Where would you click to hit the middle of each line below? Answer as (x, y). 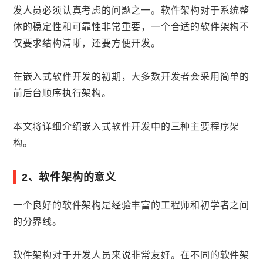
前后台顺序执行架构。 (62, 94)
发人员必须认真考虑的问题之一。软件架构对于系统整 (131, 11)
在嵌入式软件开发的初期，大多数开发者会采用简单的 (131, 77)
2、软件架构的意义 (69, 178)
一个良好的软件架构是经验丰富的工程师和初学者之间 (131, 205)
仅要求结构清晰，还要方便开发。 (87, 44)
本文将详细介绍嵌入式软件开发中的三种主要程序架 (126, 127)
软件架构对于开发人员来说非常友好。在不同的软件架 (131, 255)
